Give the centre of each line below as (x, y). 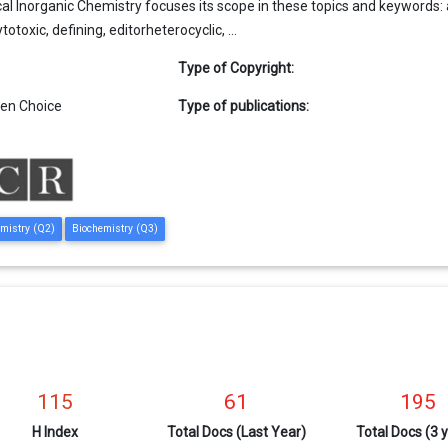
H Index (54, 431)
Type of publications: (243, 106)
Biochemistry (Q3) (115, 229)
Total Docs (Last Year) (236, 431)
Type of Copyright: (235, 68)
